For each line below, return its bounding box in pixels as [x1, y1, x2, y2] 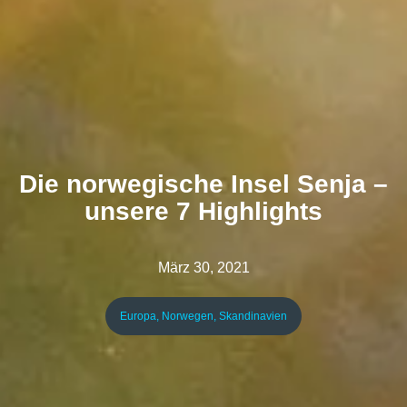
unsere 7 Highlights [84, 197, 323, 226]
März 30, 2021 [157, 260, 250, 276]
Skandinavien [219, 310, 287, 323]
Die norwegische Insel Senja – [19, 170, 388, 199]
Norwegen [162, 310, 213, 323]
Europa [120, 310, 156, 323]
